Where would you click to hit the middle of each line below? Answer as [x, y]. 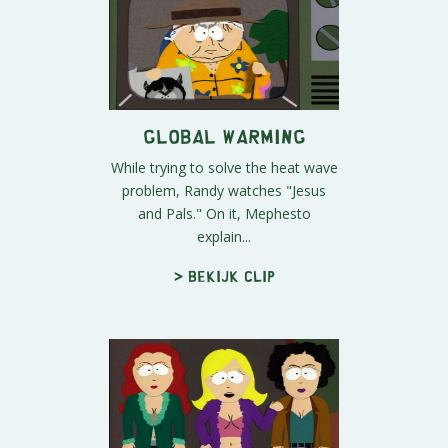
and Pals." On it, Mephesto [224, 213]
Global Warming [224, 135]
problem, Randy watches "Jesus [224, 190]
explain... [224, 236]
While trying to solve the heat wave [224, 167]
